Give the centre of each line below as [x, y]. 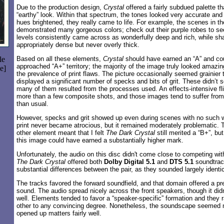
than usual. [32, 104]
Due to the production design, [60, 7]
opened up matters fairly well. [59, 213]
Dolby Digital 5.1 [129, 162]
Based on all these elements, [60, 59]
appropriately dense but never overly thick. [78, 45]
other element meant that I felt [61, 133]
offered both [85, 162]
